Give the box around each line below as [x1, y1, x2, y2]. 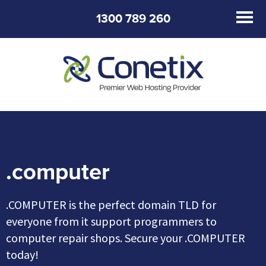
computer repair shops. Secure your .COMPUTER [6, 230, 245, 246]
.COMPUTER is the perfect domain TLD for [6, 197, 216, 213]
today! [6, 247, 39, 262]
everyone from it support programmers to [6, 214, 217, 229]
